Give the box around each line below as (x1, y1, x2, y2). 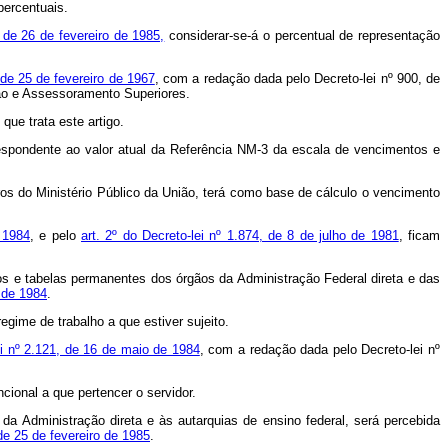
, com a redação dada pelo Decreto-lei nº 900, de (154, 71, 440, 87)
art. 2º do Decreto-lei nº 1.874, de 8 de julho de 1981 (81, 228, 399, 244)
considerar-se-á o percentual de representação (164, 28, 441, 44)
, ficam (398, 228, 441, 244)
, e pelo (30, 228, 82, 244)
